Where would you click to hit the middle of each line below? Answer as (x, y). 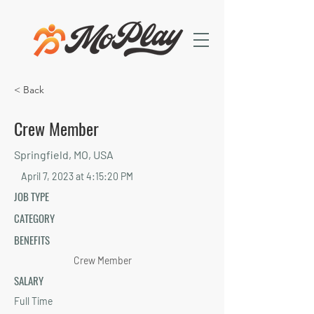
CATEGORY (34, 218)
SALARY (29, 280)
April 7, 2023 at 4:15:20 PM (77, 176)
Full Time (33, 301)
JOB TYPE (32, 196)
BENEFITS (32, 240)
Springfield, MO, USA (64, 155)
